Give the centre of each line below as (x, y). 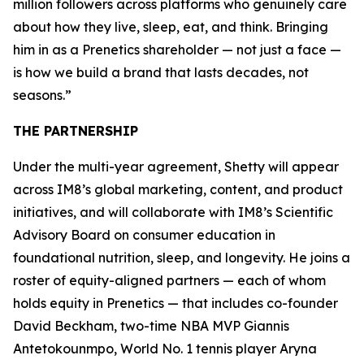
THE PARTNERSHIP (76, 130)
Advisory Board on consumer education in (144, 234)
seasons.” (42, 95)
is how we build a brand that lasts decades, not (161, 72)
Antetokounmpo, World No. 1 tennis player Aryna (165, 348)
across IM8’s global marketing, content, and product (178, 189)
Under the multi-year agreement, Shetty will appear (176, 166)
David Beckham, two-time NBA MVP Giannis (151, 325)
